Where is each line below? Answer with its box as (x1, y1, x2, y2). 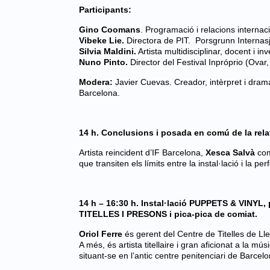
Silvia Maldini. (79, 46, 136, 56)
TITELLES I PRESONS (79, 209, 169, 219)
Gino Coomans (79, 25, 140, 34)
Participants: (79, 5, 134, 14)
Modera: (79, 77, 115, 87)
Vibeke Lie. (79, 36, 127, 45)
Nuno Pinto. (79, 57, 130, 67)
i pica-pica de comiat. (169, 209, 257, 219)
